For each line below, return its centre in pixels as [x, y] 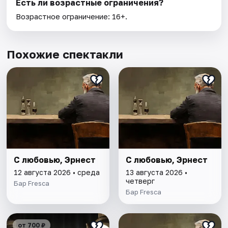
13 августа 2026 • [156, 173]
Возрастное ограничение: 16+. [72, 17]
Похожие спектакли [65, 54]
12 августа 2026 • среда [57, 173]
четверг [140, 181]
